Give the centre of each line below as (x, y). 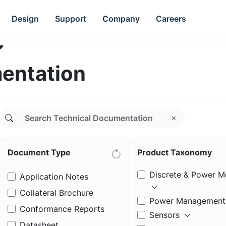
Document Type (39, 152)
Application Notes (54, 177)
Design (25, 18)
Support (71, 18)
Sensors (164, 215)
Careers (171, 18)
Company (121, 18)
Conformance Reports (62, 209)
